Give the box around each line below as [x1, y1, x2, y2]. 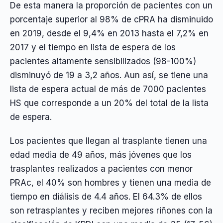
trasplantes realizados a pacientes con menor [10, 164, 193, 174]
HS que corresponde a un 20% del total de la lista [10, 98, 209, 108]
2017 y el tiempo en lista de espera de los [10, 42, 176, 52]
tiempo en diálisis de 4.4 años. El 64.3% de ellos [10, 192, 202, 202]
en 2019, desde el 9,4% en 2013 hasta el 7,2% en [10, 28, 209, 38]
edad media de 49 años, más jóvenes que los [10, 150, 192, 160]
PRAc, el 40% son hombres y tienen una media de [10, 178, 211, 188]
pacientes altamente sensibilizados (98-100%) [10, 56, 196, 66]
